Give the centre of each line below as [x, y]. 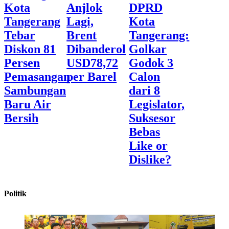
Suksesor [152, 118]
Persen [22, 63]
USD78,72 [93, 63]
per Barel [92, 76]
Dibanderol [96, 49]
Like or [148, 145]
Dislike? [150, 159]
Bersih [21, 118]
